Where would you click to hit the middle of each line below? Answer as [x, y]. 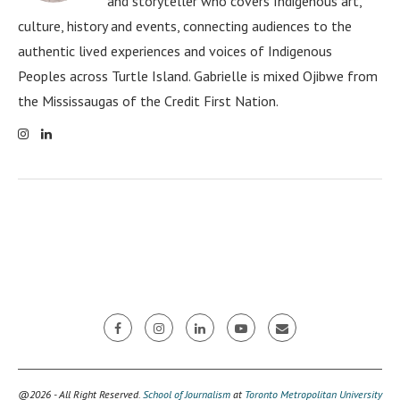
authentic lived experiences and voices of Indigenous [175, 50]
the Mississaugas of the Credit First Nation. [148, 100]
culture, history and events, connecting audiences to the [185, 25]
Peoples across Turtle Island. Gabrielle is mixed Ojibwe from [198, 75]
